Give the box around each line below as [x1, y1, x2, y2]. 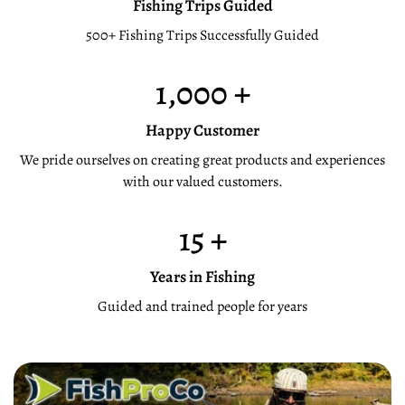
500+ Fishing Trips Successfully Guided [86, 25, 319, 46]
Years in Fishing [150, 266, 255, 288]
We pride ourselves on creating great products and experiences [20, 150, 385, 171]
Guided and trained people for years [98, 297, 307, 317]
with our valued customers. [122, 172, 283, 193]
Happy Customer [146, 119, 259, 142]
